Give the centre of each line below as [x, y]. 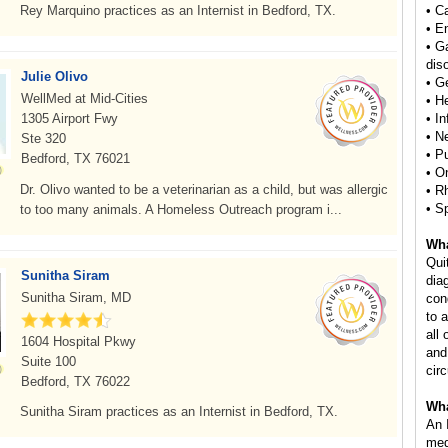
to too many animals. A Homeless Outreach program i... [181, 209]
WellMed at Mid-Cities [84, 98]
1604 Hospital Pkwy [78, 341]
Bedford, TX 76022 [75, 381]
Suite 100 [48, 361]
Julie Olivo [54, 76]
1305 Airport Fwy [69, 118]
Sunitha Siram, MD [76, 297]
